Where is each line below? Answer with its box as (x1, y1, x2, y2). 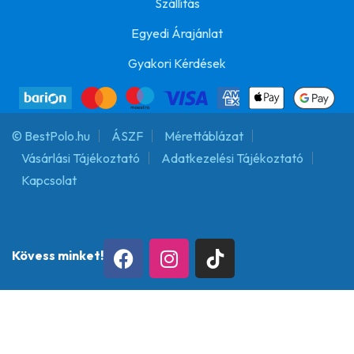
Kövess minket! (12, 247, 104, 264)
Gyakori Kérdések (128, 55, 226, 71)
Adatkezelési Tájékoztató (161, 150, 303, 167)
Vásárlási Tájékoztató (21, 150, 140, 167)
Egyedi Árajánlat (131, 24, 223, 41)
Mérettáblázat (164, 128, 243, 145)
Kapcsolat (21, 172, 77, 189)
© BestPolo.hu (12, 128, 90, 145)
